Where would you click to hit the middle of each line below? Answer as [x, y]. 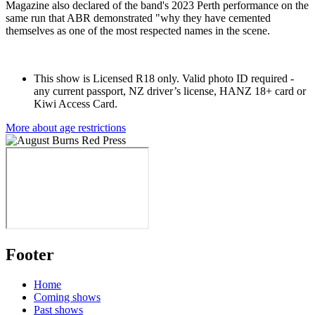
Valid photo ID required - [238, 78]
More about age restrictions [66, 127]
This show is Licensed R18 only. [108, 78]
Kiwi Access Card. [76, 103]
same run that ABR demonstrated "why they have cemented [138, 18]
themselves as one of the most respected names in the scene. [138, 30]
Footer [30, 255]
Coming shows [67, 297]
